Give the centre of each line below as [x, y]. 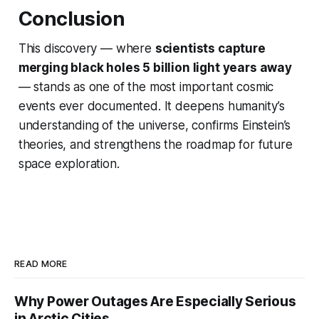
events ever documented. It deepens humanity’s [152, 106]
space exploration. [69, 164]
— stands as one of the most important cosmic [146, 87]
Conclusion [72, 19]
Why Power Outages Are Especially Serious [155, 302]
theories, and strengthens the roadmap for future [155, 145]
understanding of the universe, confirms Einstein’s [155, 126]
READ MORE [41, 264]
